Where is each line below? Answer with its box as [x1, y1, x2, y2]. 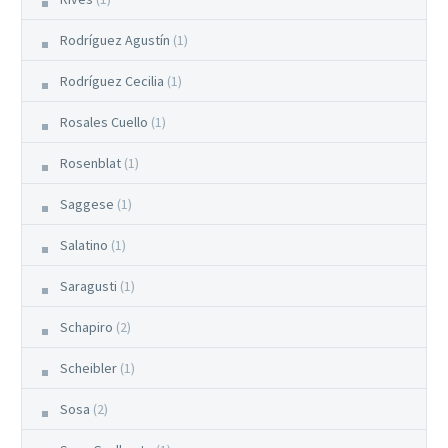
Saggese [60, 194, 114, 213]
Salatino [60, 235, 108, 254]
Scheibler [60, 358, 117, 377]
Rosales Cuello [60, 112, 148, 131]
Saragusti [60, 276, 117, 295]
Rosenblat [60, 153, 121, 172]
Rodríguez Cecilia [60, 71, 164, 90]
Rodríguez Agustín [60, 30, 170, 49]
